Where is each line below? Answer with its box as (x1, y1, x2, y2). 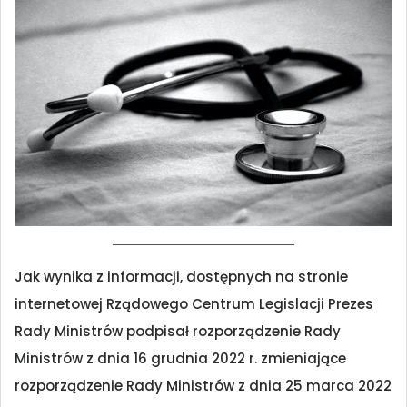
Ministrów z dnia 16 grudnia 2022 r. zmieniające (15, 349, 346, 369)
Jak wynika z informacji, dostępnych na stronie (15, 267, 348, 287)
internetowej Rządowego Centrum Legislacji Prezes (15, 294, 373, 314)
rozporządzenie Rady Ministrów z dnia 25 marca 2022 (15, 376, 392, 396)
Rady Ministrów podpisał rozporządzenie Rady (15, 322, 341, 342)
